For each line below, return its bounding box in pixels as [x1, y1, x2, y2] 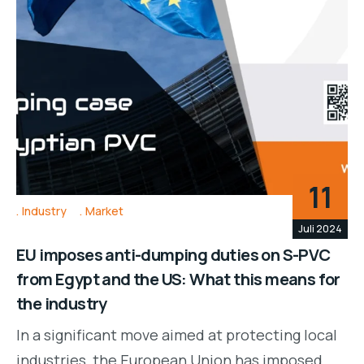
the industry [16, 292, 107, 315]
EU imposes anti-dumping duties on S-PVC [16, 244, 331, 266]
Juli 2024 [298, 222, 342, 236]
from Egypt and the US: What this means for [16, 268, 340, 291]
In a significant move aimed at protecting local [16, 325, 337, 345]
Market [84, 203, 123, 219]
